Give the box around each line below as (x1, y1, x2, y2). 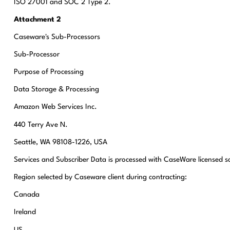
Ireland (13, 208, 36, 216)
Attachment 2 (13, 15, 61, 23)
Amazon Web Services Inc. (13, 103, 97, 111)
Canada (13, 191, 40, 199)
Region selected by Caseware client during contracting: (13, 174, 187, 181)
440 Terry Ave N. (13, 121, 68, 128)
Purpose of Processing (13, 68, 84, 76)
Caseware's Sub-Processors (13, 33, 100, 41)
